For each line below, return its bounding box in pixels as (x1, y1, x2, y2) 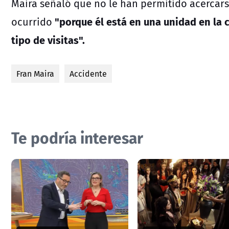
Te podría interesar (11, 125, 143, 150)
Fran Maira (16, 67, 54, 80)
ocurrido (11, 14, 52, 30)
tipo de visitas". (11, 32, 85, 48)
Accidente (70, 67, 107, 80)
